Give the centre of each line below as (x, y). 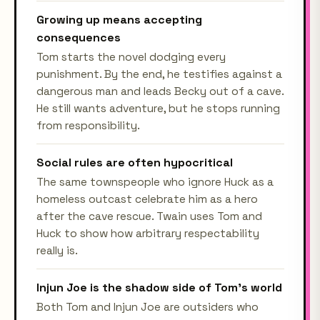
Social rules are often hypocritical (134, 162)
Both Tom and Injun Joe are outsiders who (147, 307)
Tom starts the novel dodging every (131, 57)
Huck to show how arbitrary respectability (147, 233)
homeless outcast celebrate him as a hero (147, 199)
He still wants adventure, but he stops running (158, 108)
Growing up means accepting (119, 19)
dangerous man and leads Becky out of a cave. (160, 91)
